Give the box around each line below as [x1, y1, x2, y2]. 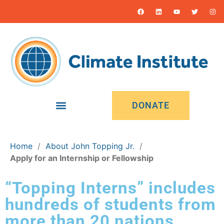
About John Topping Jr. [45, 141, 134, 151]
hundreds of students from [5, 194, 216, 214]
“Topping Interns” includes [5, 178, 215, 198]
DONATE [132, 100, 169, 111]
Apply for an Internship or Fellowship [10, 153, 153, 163]
